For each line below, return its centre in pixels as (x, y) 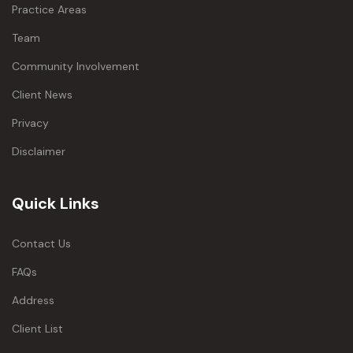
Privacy (30, 123)
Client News (42, 95)
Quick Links (56, 204)
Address (33, 301)
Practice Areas (49, 10)
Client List (37, 329)
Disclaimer (39, 152)
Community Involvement (76, 67)
